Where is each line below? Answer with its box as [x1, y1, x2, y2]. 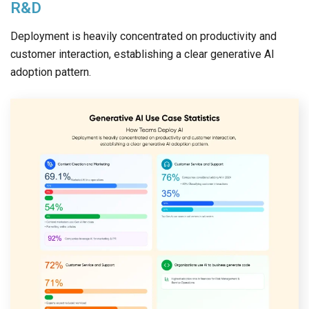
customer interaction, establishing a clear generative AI [10, 47, 275, 61]
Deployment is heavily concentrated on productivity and [10, 29, 277, 43]
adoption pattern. [10, 65, 91, 79]
